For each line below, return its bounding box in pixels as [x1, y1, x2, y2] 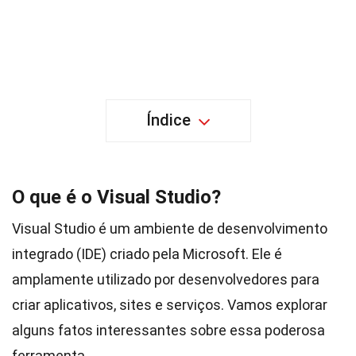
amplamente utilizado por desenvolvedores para [12, 271, 319, 288]
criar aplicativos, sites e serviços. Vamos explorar [12, 296, 327, 313]
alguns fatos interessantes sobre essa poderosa [12, 322, 325, 339]
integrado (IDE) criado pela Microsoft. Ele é [12, 246, 282, 262]
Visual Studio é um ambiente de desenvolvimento [12, 220, 327, 237]
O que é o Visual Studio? [12, 186, 221, 208]
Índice [145, 110, 191, 130]
